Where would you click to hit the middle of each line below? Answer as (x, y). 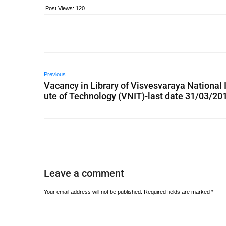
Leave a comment (84, 173)
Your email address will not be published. (93, 192)
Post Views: (60, 8)
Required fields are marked (178, 192)
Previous (55, 74)
